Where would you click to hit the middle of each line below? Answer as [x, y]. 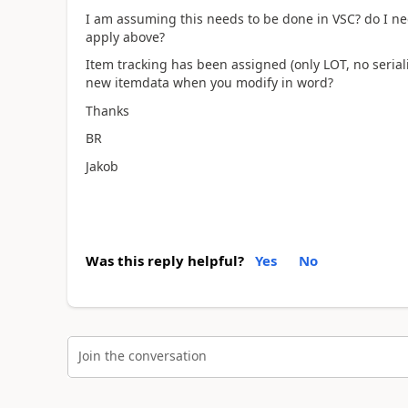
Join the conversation [142, 355]
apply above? [125, 36]
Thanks [107, 110]
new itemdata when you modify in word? [209, 82]
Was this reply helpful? [164, 260]
